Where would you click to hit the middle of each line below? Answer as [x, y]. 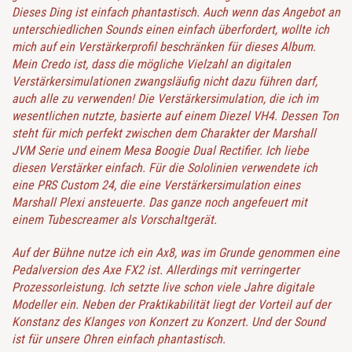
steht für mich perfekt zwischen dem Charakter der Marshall [164, 134]
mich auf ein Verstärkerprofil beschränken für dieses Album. [164, 47]
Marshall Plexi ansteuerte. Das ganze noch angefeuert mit [159, 203]
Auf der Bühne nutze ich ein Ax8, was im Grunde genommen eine [176, 253]
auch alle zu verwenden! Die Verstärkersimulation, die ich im [165, 99]
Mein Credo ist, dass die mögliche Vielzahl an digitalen [151, 64]
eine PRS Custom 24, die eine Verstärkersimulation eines [156, 185]
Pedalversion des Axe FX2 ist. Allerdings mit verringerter [156, 270]
